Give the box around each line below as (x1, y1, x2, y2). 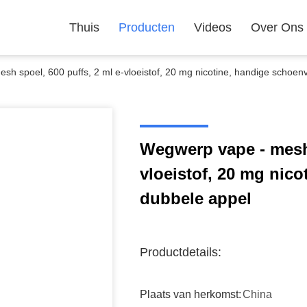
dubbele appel (140, 189, 251, 208)
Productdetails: (140, 245, 221, 259)
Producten (119, 21, 175, 34)
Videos (194, 21, 232, 34)
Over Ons (251, 21, 304, 34)
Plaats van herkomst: (140, 288, 241, 300)
